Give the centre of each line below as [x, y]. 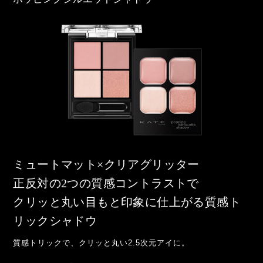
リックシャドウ [55, 220]
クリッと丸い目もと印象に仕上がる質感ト [127, 202]
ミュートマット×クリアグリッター [106, 164]
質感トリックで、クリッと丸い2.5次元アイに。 [102, 243]
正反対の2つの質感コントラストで [106, 183]
